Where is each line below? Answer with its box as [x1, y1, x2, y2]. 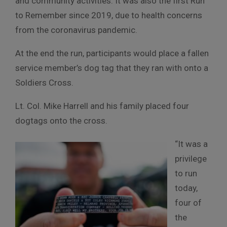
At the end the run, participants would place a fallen [15, 48, 209, 58]
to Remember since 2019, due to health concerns [15, 10, 202, 20]
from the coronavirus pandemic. [15, 24, 139, 35]
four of [175, 197, 202, 208]
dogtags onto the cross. [15, 115, 109, 126]
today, [175, 182, 198, 193]
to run [175, 168, 197, 178]
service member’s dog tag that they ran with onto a [15, 62, 208, 73]
